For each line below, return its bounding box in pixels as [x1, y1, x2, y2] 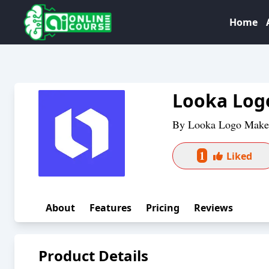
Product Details [38, 246, 148, 265]
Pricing [146, 201, 180, 214]
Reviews [194, 201, 233, 214]
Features [89, 201, 131, 214]
